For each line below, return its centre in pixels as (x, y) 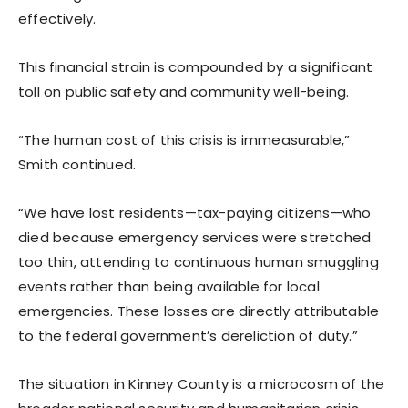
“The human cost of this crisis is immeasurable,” (184, 139)
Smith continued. (77, 164)
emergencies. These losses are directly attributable (199, 311)
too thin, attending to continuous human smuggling (199, 261)
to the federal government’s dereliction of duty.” (188, 335)
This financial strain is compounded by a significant (196, 66)
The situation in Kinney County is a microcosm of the (202, 383)
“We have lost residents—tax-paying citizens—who (195, 212)
